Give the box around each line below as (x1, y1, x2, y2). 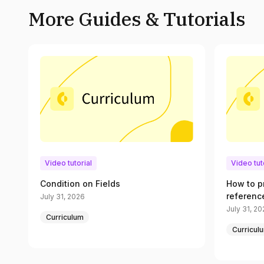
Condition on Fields (40, 179, 120, 189)
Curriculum (45, 212, 84, 222)
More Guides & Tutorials (28, 6, 246, 31)
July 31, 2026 (40, 192, 85, 202)
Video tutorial (45, 159, 92, 168)
